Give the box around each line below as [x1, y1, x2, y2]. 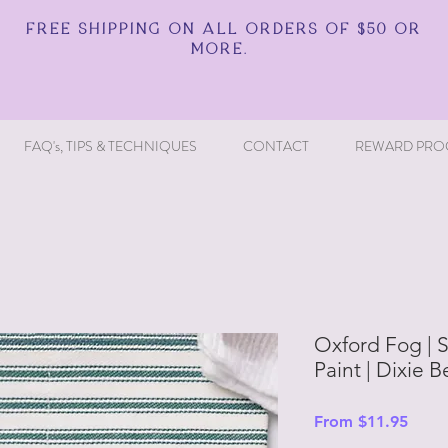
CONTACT [243, 136, 309, 156]
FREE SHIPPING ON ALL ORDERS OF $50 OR [25, 23, 422, 38]
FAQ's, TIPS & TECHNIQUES [24, 136, 197, 156]
